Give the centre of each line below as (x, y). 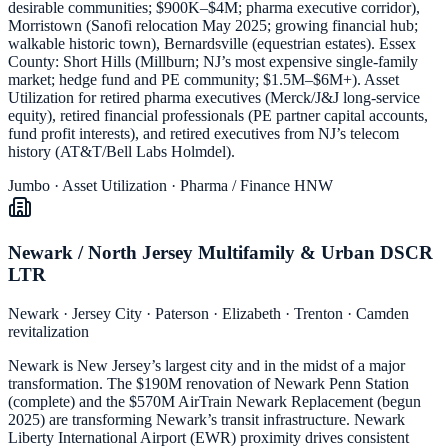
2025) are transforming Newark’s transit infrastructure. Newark (206, 419)
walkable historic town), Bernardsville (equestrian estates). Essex (212, 44)
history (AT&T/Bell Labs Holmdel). (121, 152)
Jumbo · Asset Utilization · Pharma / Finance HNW (170, 186)
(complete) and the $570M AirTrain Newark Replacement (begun (214, 401)
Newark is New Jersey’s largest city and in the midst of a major (206, 365)
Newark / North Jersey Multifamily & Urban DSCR (220, 252)
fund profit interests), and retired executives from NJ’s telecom (203, 134)
